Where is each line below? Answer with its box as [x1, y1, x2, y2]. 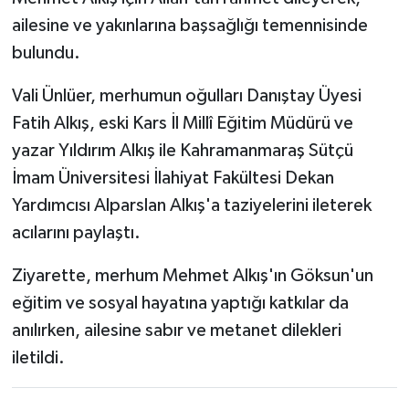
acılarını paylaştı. [11, 224, 141, 243]
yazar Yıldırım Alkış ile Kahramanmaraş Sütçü [11, 142, 353, 161]
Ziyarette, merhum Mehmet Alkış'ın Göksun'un [11, 267, 373, 286]
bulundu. [11, 44, 80, 63]
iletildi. [11, 349, 65, 368]
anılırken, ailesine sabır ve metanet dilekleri [11, 321, 341, 341]
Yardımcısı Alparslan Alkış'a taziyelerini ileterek [11, 196, 372, 215]
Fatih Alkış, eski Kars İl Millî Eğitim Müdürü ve [11, 114, 353, 133]
